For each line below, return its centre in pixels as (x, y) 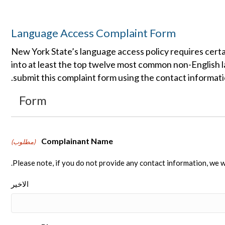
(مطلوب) (23, 142)
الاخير (20, 184)
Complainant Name (77, 141)
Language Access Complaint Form (93, 33)
